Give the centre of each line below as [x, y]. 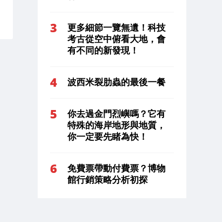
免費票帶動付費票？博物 [116, 168]
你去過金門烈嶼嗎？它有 [116, 114]
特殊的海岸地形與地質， [116, 125]
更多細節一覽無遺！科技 [116, 28]
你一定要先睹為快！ [108, 137]
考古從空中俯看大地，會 [116, 39]
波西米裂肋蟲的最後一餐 [116, 82]
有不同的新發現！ [103, 50]
